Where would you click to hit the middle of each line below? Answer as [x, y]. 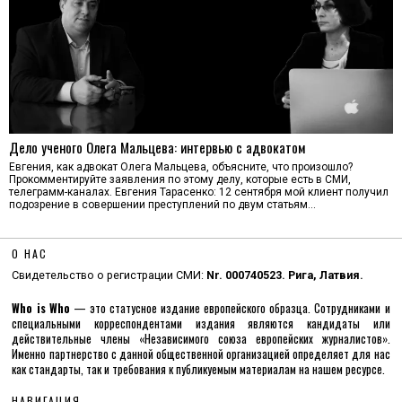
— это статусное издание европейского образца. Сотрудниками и [230, 309]
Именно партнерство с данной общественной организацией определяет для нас [201, 354]
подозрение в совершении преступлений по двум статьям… [162, 205]
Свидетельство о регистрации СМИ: [109, 275]
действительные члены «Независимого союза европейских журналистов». [201, 339]
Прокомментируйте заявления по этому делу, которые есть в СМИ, [180, 180]
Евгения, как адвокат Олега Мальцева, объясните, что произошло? [181, 167]
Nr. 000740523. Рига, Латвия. [285, 275]
